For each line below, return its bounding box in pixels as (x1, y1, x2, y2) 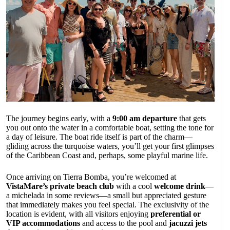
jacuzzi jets (169, 219, 207, 228)
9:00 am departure (112, 114, 177, 123)
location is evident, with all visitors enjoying (6, 209, 150, 219)
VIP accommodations (6, 219, 80, 228)
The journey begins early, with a (6, 114, 112, 123)
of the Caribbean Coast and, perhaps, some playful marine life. (6, 151, 208, 160)
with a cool (114, 182, 154, 191)
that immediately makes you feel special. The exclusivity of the (6, 200, 209, 209)
